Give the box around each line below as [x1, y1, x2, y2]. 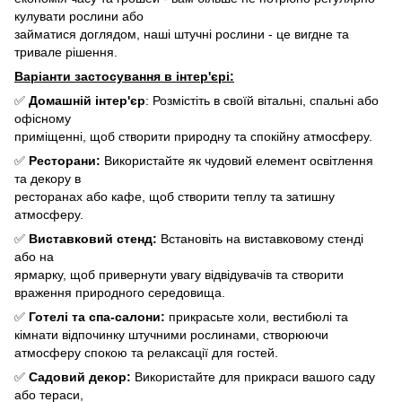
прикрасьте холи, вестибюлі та [165, 309, 348, 324]
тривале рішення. [14, 44, 118, 59]
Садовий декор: [29, 369, 131, 384]
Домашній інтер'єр [29, 92, 145, 108]
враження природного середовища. [14, 284, 225, 300]
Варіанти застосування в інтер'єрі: [14, 68, 234, 83]
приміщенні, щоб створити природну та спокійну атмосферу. [14, 128, 372, 144]
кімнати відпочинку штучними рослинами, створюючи [14, 327, 328, 342]
